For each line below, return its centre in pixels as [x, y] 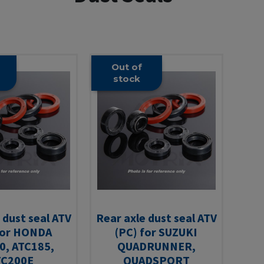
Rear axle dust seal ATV [156, 217]
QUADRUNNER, [156, 246]
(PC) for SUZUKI [156, 232]
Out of [126, 67]
